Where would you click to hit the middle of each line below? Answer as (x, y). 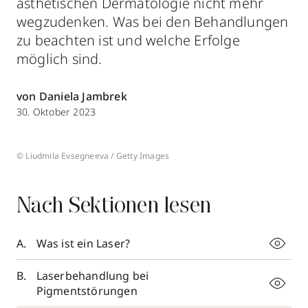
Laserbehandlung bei (92, 276)
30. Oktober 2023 (56, 112)
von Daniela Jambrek (72, 96)
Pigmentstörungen (87, 291)
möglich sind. (59, 59)
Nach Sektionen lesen (114, 207)
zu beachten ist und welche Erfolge (128, 40)
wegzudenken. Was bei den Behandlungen (153, 22)
